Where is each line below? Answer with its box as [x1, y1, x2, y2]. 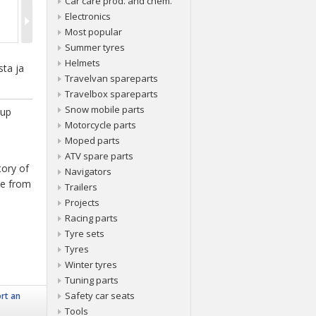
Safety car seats [65, 289, 135, 302]
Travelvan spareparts [65, 72, 158, 85]
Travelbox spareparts [65, 87, 158, 100]
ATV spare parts [65, 150, 133, 162]
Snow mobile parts [65, 103, 145, 116]
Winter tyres [65, 258, 117, 271]
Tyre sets [65, 227, 104, 240]
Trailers [65, 181, 97, 193]
